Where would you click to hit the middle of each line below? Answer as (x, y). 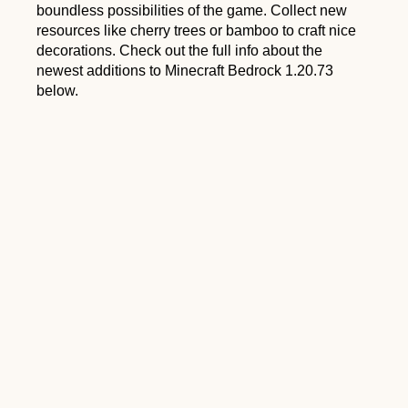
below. (57, 90)
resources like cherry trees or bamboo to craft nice (196, 30)
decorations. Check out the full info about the (179, 50)
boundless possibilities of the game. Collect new (192, 10)
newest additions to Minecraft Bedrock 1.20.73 (185, 70)
